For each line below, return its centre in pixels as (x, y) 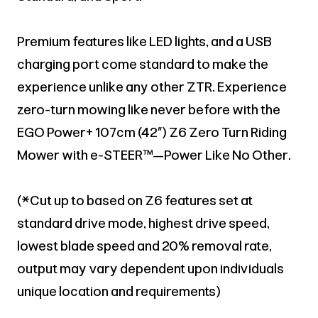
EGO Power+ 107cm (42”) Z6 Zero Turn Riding (152, 133)
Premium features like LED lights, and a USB (144, 42)
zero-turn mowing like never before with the (149, 110)
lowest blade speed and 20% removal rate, (144, 246)
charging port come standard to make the (143, 65)
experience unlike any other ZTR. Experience (152, 87)
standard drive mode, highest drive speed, (143, 224)
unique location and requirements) (119, 292)
